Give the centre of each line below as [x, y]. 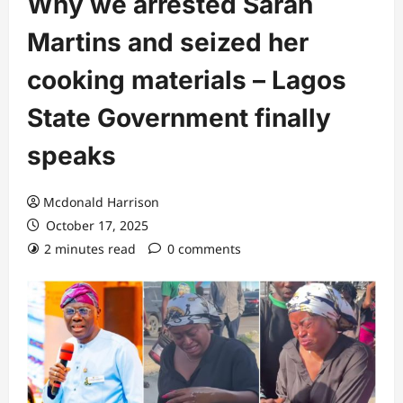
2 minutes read [90, 249]
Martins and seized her [168, 42]
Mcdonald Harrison [101, 202]
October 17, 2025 [95, 225]
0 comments [204, 249]
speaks [72, 156]
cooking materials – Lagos [187, 80]
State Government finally [179, 118]
